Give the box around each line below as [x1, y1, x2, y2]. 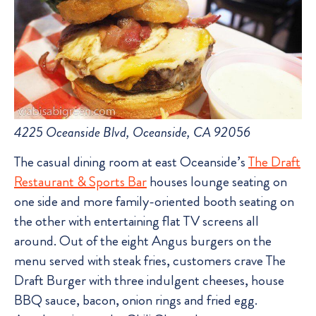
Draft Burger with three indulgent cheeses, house [14, 270, 284, 291]
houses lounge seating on [147, 171, 287, 193]
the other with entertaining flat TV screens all [14, 211, 259, 232]
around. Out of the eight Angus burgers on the [14, 231, 272, 252]
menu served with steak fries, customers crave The [14, 250, 286, 272]
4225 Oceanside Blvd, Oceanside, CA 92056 [14, 121, 250, 142]
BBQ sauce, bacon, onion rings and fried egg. [14, 290, 257, 311]
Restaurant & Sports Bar [14, 171, 147, 193]
